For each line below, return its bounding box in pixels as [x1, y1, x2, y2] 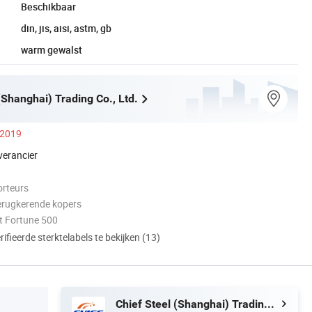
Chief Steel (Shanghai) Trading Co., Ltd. [264, 297, 274, 311]
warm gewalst [21, 42, 82, 56]
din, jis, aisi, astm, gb [21, 21, 111, 35]
